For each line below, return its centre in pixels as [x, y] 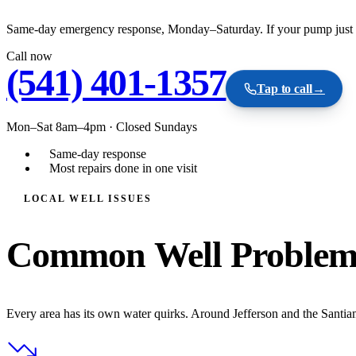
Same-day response [98, 153]
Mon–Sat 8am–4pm [56, 126]
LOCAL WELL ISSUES [88, 198]
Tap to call [284, 88]
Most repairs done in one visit [123, 168]
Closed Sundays [157, 126]
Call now [29, 56]
